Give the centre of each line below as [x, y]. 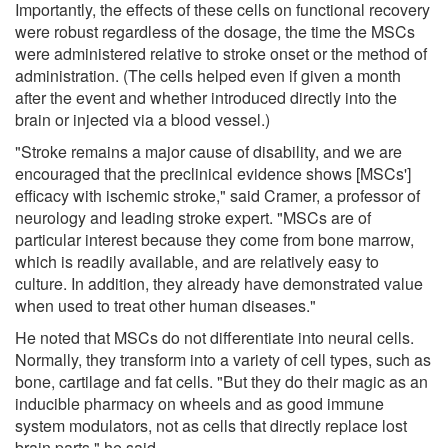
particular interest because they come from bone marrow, [214, 239]
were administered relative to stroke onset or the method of [221, 53]
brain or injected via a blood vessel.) [142, 119]
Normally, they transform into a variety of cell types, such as [223, 359]
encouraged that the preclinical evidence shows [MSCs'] [213, 173]
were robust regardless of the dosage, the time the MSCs [215, 31]
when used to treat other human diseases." [165, 305]
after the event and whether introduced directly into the [206, 97]
